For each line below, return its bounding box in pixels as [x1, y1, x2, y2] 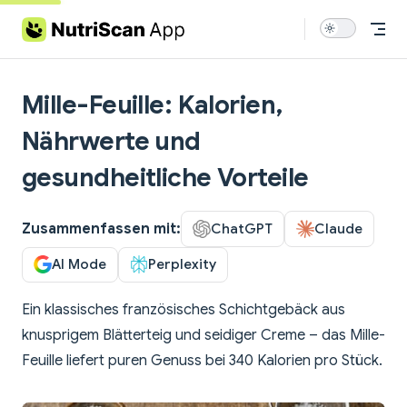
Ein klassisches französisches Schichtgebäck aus [22, 301, 345, 320]
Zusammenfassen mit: [22, 219, 181, 238]
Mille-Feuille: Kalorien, [22, 89, 283, 121]
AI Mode [52, 255, 106, 273]
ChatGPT [211, 219, 273, 237]
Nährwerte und [22, 125, 201, 157]
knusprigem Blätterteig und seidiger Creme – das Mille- [22, 326, 385, 345]
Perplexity [148, 255, 216, 273]
